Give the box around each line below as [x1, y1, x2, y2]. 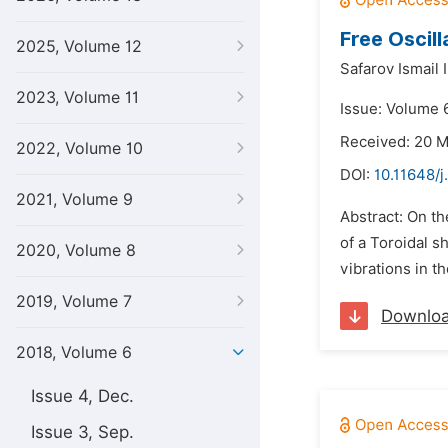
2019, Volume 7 [16, 292, 132, 311]
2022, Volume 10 [16, 139, 143, 158]
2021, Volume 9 [16, 190, 133, 209]
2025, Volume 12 [16, 37, 142, 56]
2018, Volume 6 [16, 343, 132, 362]
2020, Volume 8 [16, 241, 136, 260]
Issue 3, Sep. [31, 422, 134, 442]
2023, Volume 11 [16, 88, 139, 107]
